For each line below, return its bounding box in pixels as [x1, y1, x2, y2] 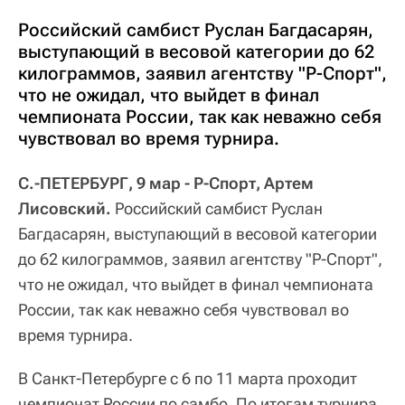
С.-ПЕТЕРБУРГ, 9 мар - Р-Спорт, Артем [18, 173, 314, 193]
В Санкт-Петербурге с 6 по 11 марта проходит [18, 368, 357, 388]
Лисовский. [18, 198, 111, 218]
